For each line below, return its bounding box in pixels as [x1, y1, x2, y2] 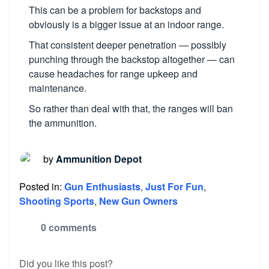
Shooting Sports [19, 194, 94, 208]
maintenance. [29, 81, 86, 95]
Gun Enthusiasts [64, 180, 141, 193]
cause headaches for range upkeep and [29, 67, 198, 80]
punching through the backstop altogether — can [29, 52, 235, 66]
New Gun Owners [99, 194, 178, 208]
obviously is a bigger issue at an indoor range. [29, 17, 224, 31]
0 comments [41, 220, 97, 234]
